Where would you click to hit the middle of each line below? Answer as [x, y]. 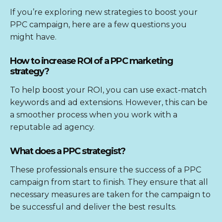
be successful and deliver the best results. [93, 207]
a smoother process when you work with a [94, 115]
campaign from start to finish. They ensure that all [109, 182]
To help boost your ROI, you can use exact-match [108, 90]
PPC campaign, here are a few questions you [98, 25]
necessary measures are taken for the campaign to [110, 195]
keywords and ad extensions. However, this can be [109, 103]
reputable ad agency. [52, 127]
